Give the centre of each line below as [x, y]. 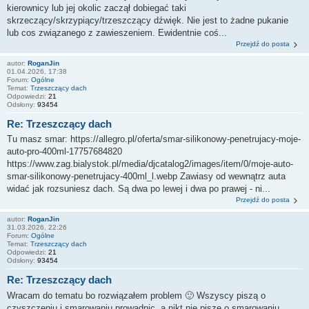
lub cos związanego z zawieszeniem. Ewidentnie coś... [117, 32]
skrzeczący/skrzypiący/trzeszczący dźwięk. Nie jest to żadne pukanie [148, 20]
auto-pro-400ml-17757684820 [64, 152]
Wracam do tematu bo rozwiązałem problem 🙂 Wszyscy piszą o [136, 295]
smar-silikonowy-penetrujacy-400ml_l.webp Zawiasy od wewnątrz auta [146, 177]
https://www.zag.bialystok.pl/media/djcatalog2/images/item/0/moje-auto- [150, 164]
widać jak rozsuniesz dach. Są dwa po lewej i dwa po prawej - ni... [139, 189]
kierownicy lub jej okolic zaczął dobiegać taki [97, 8]
